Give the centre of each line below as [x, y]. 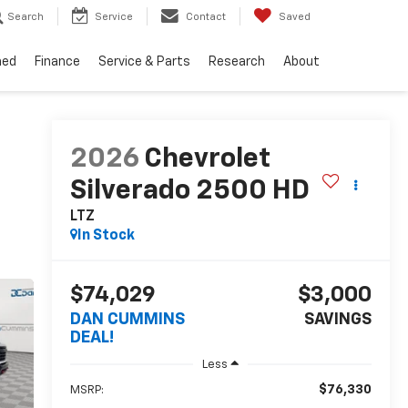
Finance [57, 62]
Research [237, 62]
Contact [206, 17]
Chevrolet [207, 160]
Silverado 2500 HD [189, 192]
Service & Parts [144, 62]
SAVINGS [338, 320]
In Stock [106, 236]
